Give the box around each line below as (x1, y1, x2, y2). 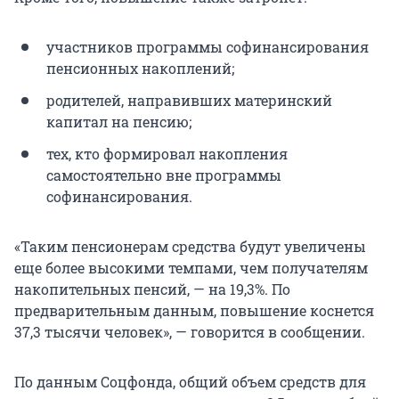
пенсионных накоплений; (46, 59, 234, 78)
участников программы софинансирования (46, 37, 369, 57)
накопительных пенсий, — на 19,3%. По (14, 280, 290, 299)
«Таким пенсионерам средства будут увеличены (14, 237, 366, 256)
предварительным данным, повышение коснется (14, 301, 374, 321)
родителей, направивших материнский (46, 91, 332, 110)
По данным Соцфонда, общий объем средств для (14, 372, 366, 392)
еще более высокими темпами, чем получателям (14, 258, 368, 278)
